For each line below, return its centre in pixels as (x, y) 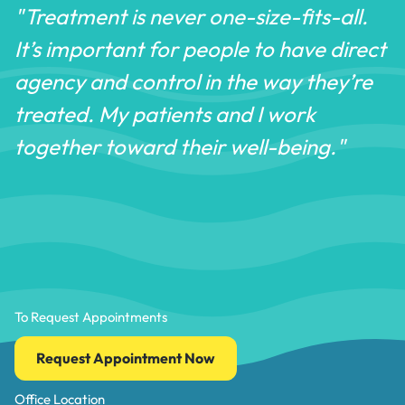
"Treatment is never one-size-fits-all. (191, 16)
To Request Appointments (91, 316)
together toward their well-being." (180, 146)
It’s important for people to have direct (200, 48)
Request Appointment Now (126, 358)
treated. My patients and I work (165, 113)
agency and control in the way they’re (193, 81)
